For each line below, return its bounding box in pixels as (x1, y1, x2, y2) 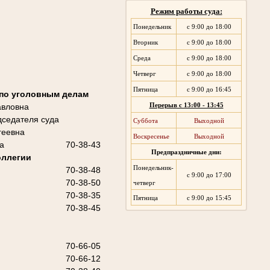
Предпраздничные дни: (151, 149, 222, 156)
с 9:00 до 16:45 (186, 86, 231, 93)
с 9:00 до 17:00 (186, 172, 231, 179)
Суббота (133, 118, 159, 125)
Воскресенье (133, 133, 170, 140)
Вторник (133, 39, 159, 46)
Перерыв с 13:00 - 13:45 (149, 102, 224, 109)
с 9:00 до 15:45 (186, 195, 231, 202)
